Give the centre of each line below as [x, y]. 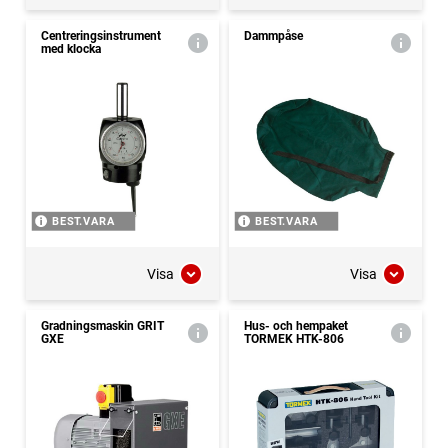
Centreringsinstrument [101, 36]
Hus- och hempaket [296, 326]
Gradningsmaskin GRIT [102, 326]
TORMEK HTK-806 [294, 339]
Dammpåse [273, 36]
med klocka [71, 49]
